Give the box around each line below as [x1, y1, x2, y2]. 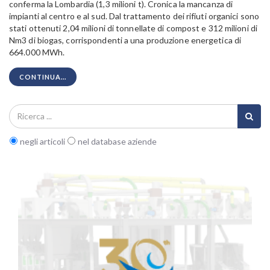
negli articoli [18, 136, 67, 146]
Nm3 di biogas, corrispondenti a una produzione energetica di [9, 35, 242, 46]
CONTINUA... [19, 73, 66, 81]
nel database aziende [76, 136, 157, 146]
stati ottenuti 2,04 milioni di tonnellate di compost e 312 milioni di [9, 23, 257, 34]
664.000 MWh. [9, 47, 65, 58]
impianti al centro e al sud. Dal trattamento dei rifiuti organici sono [9, 11, 260, 22]
